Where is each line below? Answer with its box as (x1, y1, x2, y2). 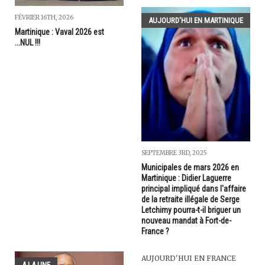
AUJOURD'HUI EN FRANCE (141, 253, 236, 263)
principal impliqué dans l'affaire (141, 183, 246, 193)
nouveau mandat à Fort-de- (141, 215, 231, 225)
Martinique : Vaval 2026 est (15, 27, 104, 37)
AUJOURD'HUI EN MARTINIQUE (148, 15, 243, 25)
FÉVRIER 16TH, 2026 (15, 14, 73, 22)
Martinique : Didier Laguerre (141, 173, 231, 183)
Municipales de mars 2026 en (141, 162, 239, 172)
